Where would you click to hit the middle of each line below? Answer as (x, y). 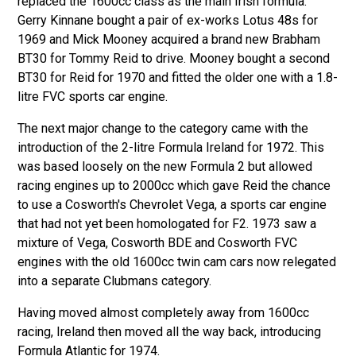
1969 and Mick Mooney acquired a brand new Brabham (169, 40)
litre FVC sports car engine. (93, 97)
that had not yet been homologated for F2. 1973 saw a (167, 224)
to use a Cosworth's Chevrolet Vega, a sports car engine (172, 205)
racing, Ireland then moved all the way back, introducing (170, 332)
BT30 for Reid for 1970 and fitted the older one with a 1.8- (178, 78)
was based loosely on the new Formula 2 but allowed (165, 167)
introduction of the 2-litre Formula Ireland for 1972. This (171, 148)
